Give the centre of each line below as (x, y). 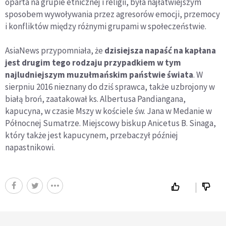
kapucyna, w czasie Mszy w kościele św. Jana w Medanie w (108, 111)
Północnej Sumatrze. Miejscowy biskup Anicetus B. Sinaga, (110, 123)
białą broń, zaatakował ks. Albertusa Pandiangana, (95, 99)
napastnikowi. (30, 148)
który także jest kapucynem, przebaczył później (92, 135)
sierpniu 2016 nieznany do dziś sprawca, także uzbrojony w (110, 87)
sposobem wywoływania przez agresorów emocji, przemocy (112, 14)
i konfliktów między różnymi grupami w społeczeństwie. (106, 26)
